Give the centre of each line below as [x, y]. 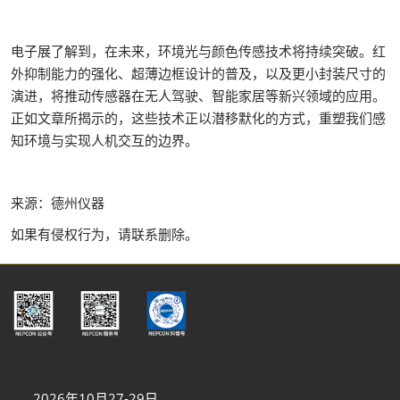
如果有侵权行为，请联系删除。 [104, 234]
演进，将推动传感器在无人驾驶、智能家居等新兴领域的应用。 [198, 96]
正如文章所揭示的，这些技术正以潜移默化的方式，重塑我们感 [198, 118]
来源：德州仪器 [58, 203]
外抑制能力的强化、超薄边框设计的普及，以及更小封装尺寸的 [198, 73]
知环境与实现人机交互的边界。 [104, 140]
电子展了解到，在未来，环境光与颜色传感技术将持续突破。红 [198, 51]
